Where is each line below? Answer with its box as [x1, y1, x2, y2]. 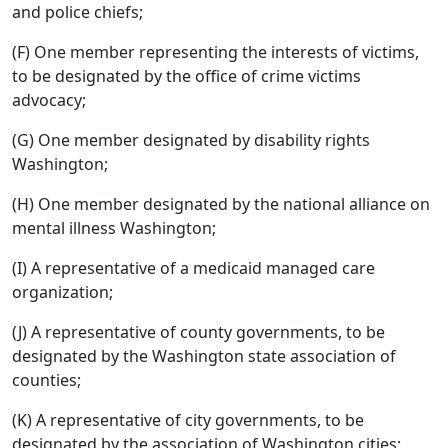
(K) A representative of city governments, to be [12, 409, 364, 431]
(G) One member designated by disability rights [12, 129, 370, 151]
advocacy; [12, 89, 86, 111]
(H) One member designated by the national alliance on [12, 193, 430, 215]
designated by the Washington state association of [12, 345, 396, 367]
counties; [12, 369, 81, 391]
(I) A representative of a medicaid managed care [12, 257, 375, 279]
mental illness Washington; [12, 217, 216, 239]
